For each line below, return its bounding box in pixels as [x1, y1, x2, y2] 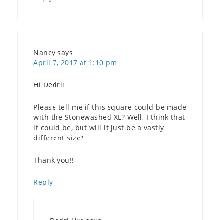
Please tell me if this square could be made [33, 102, 187, 111]
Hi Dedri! [33, 80, 65, 89]
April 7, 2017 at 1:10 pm [33, 57, 117, 67]
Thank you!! [33, 155, 74, 165]
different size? [33, 133, 84, 142]
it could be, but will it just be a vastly [33, 122, 164, 132]
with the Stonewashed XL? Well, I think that [33, 112, 185, 122]
